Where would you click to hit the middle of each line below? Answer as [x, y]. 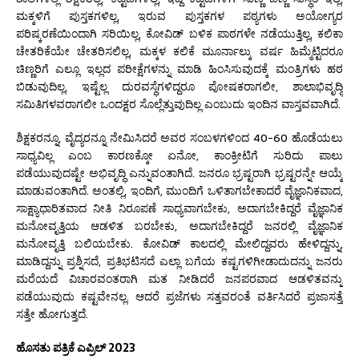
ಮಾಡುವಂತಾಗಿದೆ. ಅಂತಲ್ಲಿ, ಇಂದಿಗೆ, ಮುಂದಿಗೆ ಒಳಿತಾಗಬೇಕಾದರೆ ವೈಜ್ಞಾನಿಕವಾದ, [179, 190]
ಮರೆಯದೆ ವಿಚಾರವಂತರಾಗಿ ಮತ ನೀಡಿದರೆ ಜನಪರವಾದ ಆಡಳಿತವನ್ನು [179, 278]
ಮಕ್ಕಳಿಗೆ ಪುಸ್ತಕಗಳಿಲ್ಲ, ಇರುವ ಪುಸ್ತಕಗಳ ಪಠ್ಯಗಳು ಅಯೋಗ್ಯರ [179, 16]
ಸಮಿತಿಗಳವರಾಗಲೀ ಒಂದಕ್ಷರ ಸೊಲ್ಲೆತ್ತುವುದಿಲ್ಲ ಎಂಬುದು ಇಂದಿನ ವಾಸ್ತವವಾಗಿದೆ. [178, 104]
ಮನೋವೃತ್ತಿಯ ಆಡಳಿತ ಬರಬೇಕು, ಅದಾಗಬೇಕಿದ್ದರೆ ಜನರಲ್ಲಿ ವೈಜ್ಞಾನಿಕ [179, 226]
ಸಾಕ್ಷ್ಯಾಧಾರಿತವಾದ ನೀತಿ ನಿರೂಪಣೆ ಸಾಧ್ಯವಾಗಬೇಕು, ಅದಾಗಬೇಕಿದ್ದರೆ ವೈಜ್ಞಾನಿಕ [179, 208]
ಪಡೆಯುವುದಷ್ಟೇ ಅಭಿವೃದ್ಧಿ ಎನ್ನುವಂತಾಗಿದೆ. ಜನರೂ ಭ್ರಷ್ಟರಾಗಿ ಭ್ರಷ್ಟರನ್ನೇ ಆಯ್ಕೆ [179, 173]
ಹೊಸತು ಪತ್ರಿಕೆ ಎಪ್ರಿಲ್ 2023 [76, 347]
